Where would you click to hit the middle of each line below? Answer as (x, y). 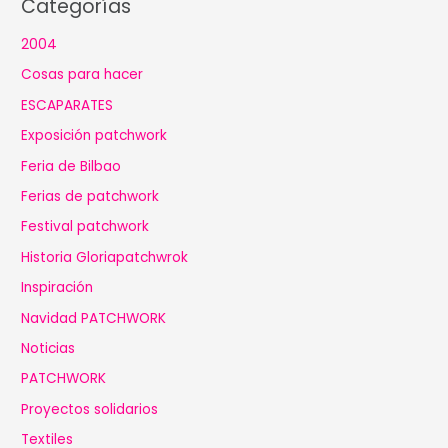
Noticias (48, 349)
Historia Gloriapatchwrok (105, 257)
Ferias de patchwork (90, 196)
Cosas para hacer (82, 75)
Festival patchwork (85, 227)
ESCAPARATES (67, 105)
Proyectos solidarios (90, 409)
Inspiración (57, 288)
